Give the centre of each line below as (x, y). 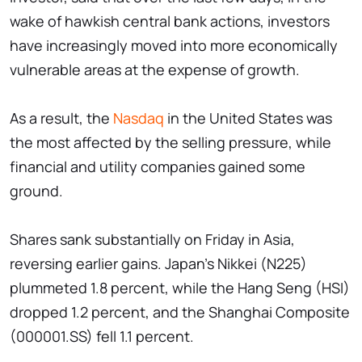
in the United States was (248, 118)
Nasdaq (139, 118)
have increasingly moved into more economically (174, 46)
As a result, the (61, 118)
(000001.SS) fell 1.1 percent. (102, 337)
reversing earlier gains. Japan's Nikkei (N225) (158, 264)
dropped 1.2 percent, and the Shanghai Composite (180, 312)
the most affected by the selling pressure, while (170, 143)
